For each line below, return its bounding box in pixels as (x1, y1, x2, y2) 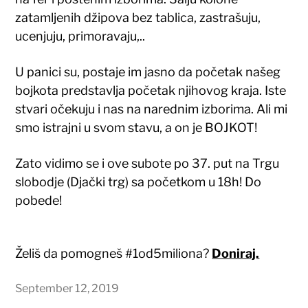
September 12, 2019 (15, 280, 120, 295)
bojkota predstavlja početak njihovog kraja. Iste (15, 82, 287, 98)
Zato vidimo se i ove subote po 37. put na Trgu (15, 155, 280, 170)
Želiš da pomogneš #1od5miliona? (15, 245, 212, 261)
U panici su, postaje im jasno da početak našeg (15, 64, 281, 79)
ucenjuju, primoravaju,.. (15, 28, 146, 43)
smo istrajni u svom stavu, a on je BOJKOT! (15, 120, 258, 135)
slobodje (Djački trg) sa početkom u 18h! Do (15, 174, 262, 189)
